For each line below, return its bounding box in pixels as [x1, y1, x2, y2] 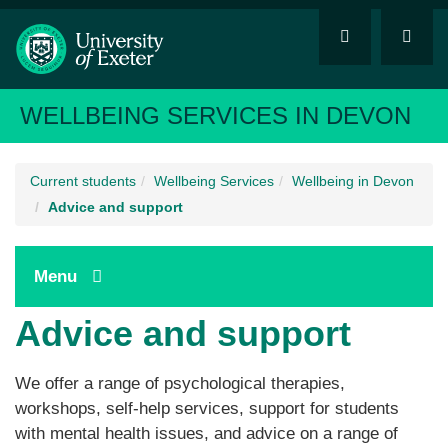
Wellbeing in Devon [292, 173, 414, 189]
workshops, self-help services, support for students [15, 399, 399, 418]
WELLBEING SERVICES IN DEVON [20, 102, 411, 129]
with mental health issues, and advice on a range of [15, 424, 398, 443]
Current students [30, 173, 136, 189]
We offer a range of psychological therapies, [15, 374, 345, 393]
